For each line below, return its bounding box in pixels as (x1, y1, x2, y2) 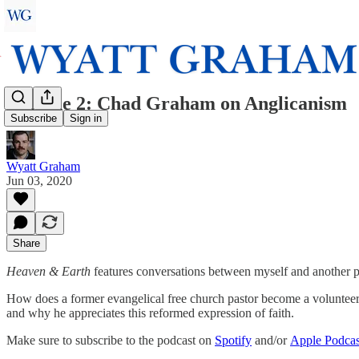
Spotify (215, 333, 252, 347)
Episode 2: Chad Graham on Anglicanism (6, 92, 347, 114)
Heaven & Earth (6, 264, 91, 278)
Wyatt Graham (6, 159, 80, 173)
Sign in (70, 112, 102, 125)
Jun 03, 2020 (6, 173, 72, 188)
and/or (252, 333, 290, 347)
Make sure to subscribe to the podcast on (6, 333, 215, 347)
